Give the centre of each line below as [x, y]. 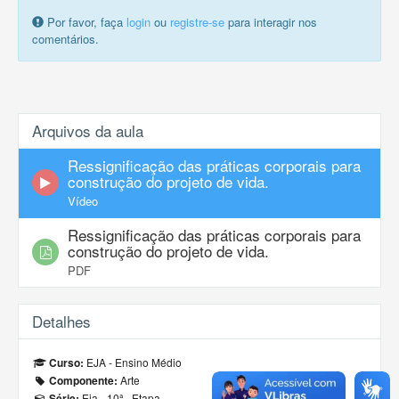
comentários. [65, 39]
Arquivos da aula [88, 131]
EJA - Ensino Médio [133, 362]
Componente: [82, 381]
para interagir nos [271, 22]
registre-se [197, 22]
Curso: [65, 363]
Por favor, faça [85, 22]
